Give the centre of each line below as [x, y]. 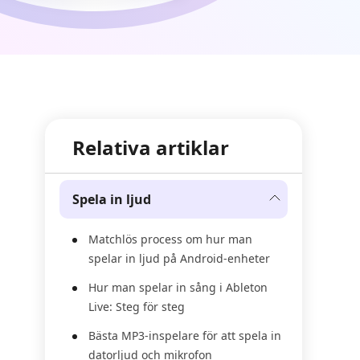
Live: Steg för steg [137, 307]
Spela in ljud [112, 199]
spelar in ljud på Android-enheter [179, 258]
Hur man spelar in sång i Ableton [178, 287]
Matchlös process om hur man [170, 239]
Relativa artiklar [151, 147]
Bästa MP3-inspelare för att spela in [185, 335]
